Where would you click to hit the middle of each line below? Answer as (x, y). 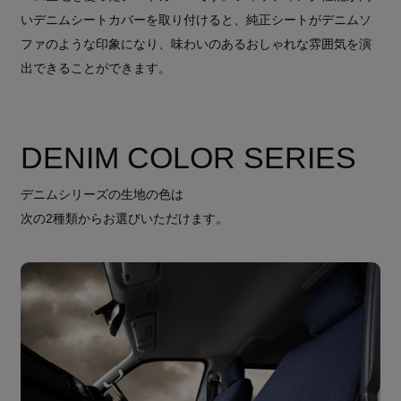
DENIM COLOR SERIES (188, 157)
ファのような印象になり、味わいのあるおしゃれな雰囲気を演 (196, 44)
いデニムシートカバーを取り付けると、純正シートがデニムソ (196, 20)
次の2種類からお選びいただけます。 (124, 219)
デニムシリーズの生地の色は (102, 195)
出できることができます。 (95, 68)
